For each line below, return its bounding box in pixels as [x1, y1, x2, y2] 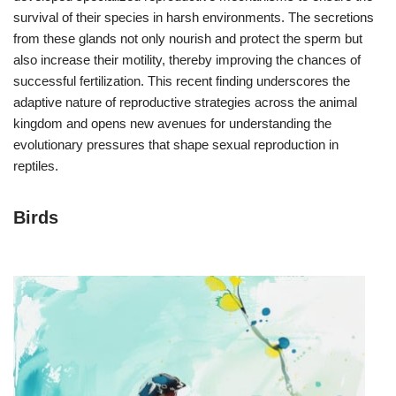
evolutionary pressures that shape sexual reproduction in [13, 136, 339, 152]
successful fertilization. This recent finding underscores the [13, 72, 350, 88]
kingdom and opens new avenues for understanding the [13, 115, 331, 131]
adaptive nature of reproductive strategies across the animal [13, 94, 357, 110]
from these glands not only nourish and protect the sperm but [13, 30, 362, 46]
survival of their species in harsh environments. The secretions [13, 9, 374, 25]
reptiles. [13, 157, 58, 173]
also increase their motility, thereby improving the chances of [13, 51, 361, 67]
